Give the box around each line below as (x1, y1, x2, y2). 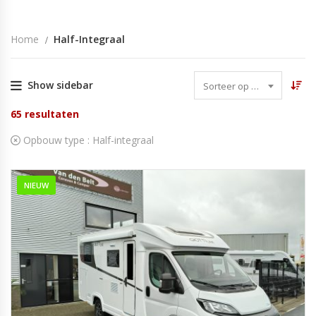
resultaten (25, 107, 79, 121)
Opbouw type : (20, 133, 92, 147)
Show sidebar (28, 78, 93, 92)
